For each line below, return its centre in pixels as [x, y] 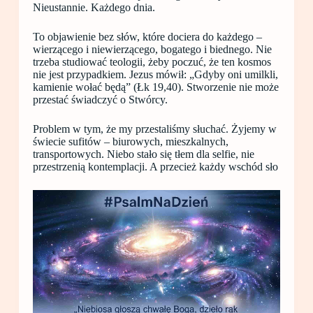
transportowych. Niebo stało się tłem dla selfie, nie [143, 154]
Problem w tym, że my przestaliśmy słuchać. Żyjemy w [154, 129]
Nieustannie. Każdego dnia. [94, 8]
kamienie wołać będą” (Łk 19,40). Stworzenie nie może [155, 87]
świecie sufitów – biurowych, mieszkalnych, [130, 142]
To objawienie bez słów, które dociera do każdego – [147, 37]
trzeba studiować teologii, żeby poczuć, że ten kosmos [152, 62]
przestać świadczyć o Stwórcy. [100, 100]
